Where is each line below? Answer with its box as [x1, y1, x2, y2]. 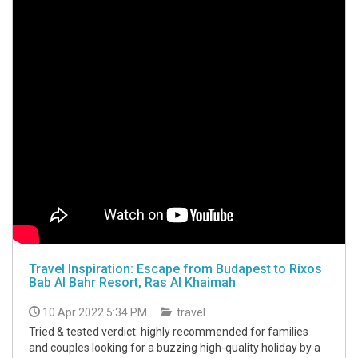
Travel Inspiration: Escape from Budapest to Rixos [29, 261, 322, 276]
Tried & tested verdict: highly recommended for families [29, 325, 308, 338]
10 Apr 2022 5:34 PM [42, 306, 147, 319]
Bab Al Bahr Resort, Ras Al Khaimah [29, 275, 236, 290]
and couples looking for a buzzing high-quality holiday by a [29, 341, 320, 354]
